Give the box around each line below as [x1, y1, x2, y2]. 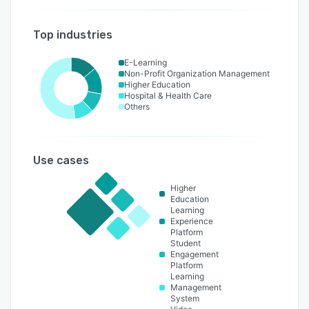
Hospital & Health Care [123, 90, 212, 101]
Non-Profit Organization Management [123, 68, 270, 79]
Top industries [33, 28, 112, 42]
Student [170, 238, 201, 249]
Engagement [170, 249, 219, 260]
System [170, 293, 200, 304]
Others [123, 101, 150, 112]
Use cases [33, 154, 89, 168]
